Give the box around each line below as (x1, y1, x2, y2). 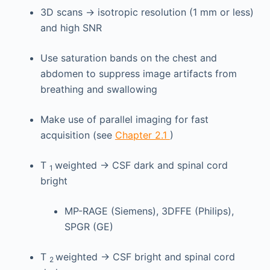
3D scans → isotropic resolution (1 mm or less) (40, 6, 254, 18)
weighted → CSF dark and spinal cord (54, 159, 228, 171)
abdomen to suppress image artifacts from (40, 67, 237, 80)
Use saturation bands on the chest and (40, 52, 217, 64)
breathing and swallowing (40, 83, 157, 95)
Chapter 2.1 (115, 129, 170, 141)
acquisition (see (40, 129, 115, 141)
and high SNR (40, 22, 102, 34)
